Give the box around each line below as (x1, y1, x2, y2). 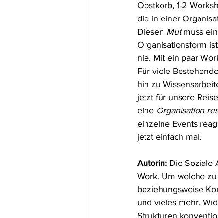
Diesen (137, 27, 166, 36)
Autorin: (137, 158, 169, 168)
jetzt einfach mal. (137, 132, 201, 142)
